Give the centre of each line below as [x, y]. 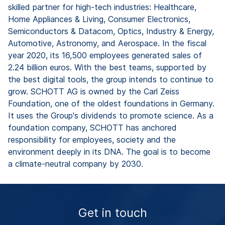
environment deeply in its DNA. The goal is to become [109, 151]
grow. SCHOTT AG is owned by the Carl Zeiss [94, 91]
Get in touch [113, 212]
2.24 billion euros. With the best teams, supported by [107, 67]
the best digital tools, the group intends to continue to [111, 79]
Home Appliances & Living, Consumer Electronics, [99, 19]
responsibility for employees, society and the [92, 139]
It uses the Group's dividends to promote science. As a [111, 115]
